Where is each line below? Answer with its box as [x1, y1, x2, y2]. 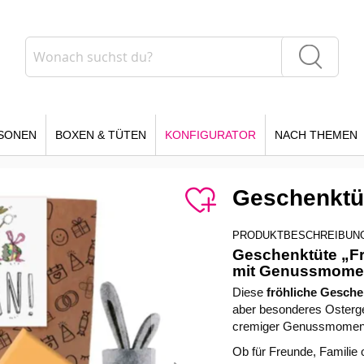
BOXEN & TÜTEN [55, 128, 146, 141]
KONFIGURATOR [165, 128, 256, 141]
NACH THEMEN [275, 128, 357, 141]
